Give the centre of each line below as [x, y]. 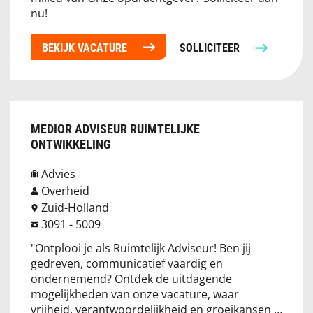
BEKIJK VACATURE [85, 47]
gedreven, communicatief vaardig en [127, 263]
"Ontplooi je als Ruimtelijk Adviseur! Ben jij [141, 248]
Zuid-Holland [75, 207]
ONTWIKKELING [71, 144]
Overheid [65, 190]
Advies [58, 174]
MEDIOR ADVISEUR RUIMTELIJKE [115, 129]
